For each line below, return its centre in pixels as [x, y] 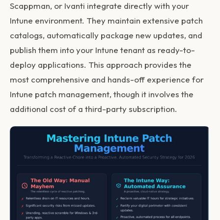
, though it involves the [151, 94]
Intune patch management [60, 94]
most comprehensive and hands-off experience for [107, 79]
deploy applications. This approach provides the [101, 64]
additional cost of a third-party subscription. [94, 109]
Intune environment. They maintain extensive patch [106, 20]
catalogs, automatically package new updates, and [106, 35]
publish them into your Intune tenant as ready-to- [102, 50]
